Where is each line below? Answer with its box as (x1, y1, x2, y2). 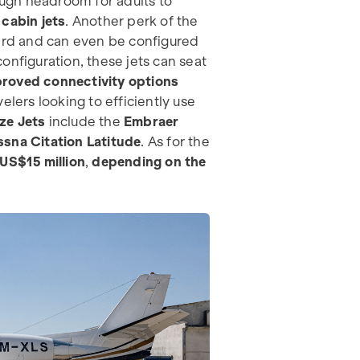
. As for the (141, 133, 210, 149)
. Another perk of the (65, 12, 198, 29)
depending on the (92, 153, 207, 170)
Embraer (120, 112, 179, 129)
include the (45, 112, 121, 129)
